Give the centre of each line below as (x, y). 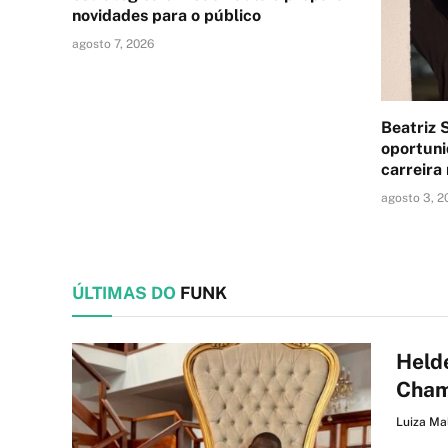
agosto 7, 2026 (113, 44)
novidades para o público (166, 15)
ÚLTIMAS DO (124, 292)
